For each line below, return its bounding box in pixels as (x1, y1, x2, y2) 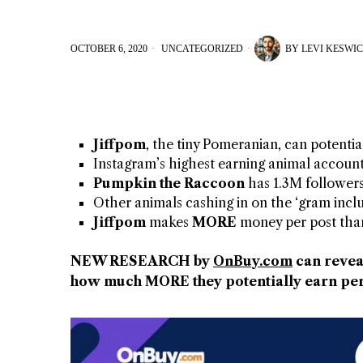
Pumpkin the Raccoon (93, 175, 245, 192)
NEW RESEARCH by (70, 253, 213, 270)
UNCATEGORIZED (161, 43, 243, 55)
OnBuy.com (213, 253, 293, 270)
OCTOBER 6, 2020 (70, 43, 147, 55)
